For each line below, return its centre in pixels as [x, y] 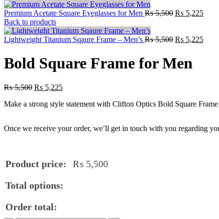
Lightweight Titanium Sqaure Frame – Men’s [74, 39]
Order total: [31, 207]
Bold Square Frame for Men [98, 63]
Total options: [34, 185]
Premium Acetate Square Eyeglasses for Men [74, 13]
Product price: [36, 164]
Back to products [30, 22]
